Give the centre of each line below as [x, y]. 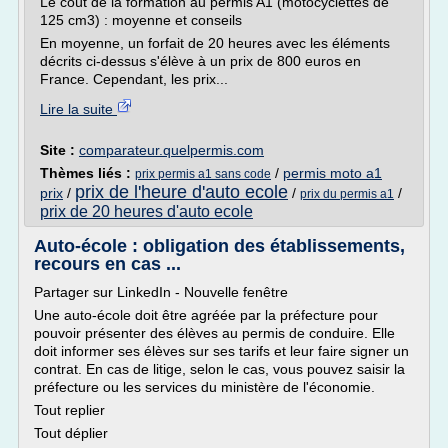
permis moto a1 [332, 173]
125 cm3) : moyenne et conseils [141, 20]
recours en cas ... [107, 264]
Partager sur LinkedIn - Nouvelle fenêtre [161, 292]
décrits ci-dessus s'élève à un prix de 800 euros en [200, 61]
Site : [59, 150]
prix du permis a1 [347, 194]
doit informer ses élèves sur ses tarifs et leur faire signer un [221, 351]
